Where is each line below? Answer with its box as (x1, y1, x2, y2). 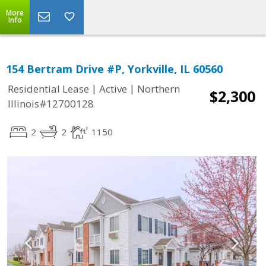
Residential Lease (8, 82, 89, 96)
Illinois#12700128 (8, 97, 94, 111)
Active (99, 82, 127, 96)
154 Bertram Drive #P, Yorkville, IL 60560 (6, 62, 223, 76)
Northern (137, 82, 180, 96)
